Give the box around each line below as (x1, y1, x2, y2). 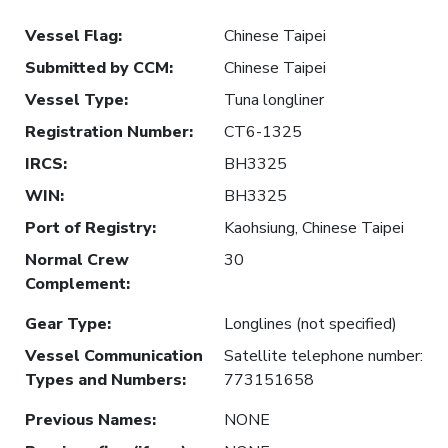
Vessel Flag (25, 24, 118, 47)
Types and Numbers (25, 368, 182, 391)
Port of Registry (25, 216, 152, 239)
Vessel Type (25, 88, 124, 111)
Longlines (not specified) (224, 312, 397, 335)
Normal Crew (25, 248, 129, 271)
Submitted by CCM (25, 56, 169, 79)
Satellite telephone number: (224, 344, 423, 367)
